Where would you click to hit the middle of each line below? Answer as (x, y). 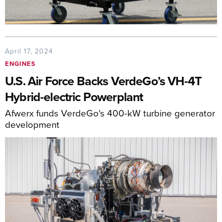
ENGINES (20, 64)
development (32, 124)
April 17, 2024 (29, 51)
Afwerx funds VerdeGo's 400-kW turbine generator (110, 113)
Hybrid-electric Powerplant (74, 97)
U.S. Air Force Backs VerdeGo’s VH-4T (104, 81)
